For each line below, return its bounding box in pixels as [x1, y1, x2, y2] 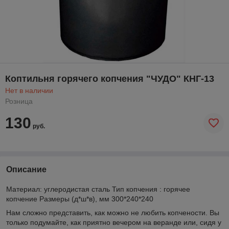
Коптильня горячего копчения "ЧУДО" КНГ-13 [5, 73, 214, 84]
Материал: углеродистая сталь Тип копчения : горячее [6, 185, 190, 193]
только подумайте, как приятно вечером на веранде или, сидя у [6, 218, 221, 226]
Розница [5, 97, 33, 105]
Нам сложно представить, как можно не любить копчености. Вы [6, 208, 219, 217]
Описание [6, 165, 47, 174]
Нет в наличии [5, 86, 53, 95]
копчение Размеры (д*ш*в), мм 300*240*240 [6, 194, 153, 203]
